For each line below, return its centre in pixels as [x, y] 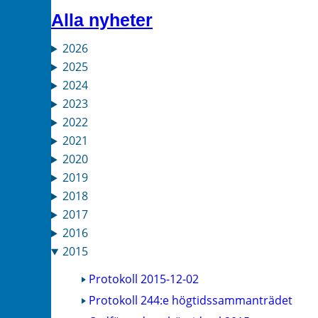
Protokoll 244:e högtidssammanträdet [191, 300]
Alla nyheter [102, 20]
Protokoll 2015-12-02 [144, 279]
